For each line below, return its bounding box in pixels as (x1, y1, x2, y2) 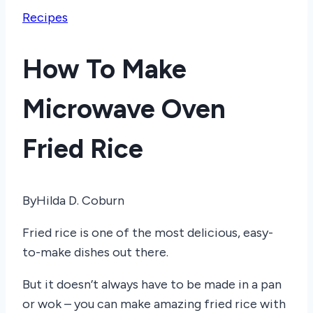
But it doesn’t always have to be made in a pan (22, 277, 282, 293)
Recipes (22, 10, 68, 26)
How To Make (22, 52, 187, 85)
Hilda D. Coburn (36, 193, 124, 209)
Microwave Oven (22, 92, 226, 125)
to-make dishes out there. (22, 245, 168, 261)
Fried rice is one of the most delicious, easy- (22, 225, 273, 241)
